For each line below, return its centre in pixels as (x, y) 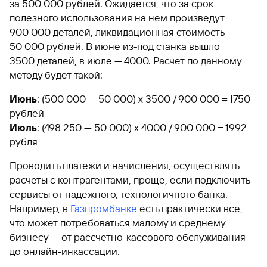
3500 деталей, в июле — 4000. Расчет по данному (125, 60)
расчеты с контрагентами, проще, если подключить (130, 180)
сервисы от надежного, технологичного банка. (119, 194)
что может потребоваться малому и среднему (117, 223)
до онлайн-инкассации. (65, 251)
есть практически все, (190, 208)
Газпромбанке (104, 208)
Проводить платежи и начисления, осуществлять (124, 165)
